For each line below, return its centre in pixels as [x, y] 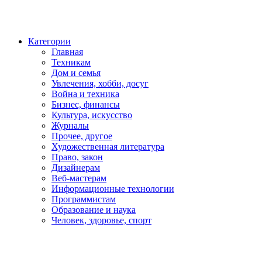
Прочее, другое [82, 136]
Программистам [84, 199]
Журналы [70, 125]
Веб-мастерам [79, 178]
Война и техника [85, 94]
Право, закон [77, 157]
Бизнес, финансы [86, 104]
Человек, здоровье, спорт [101, 220]
